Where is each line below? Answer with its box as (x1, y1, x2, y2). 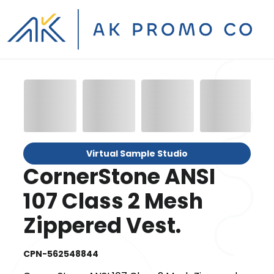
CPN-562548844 (23, 247, 99, 260)
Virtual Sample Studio (86, 147, 188, 160)
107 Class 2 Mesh (23, 185, 204, 216)
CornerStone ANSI (23, 161, 216, 191)
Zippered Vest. (23, 210, 182, 240)
